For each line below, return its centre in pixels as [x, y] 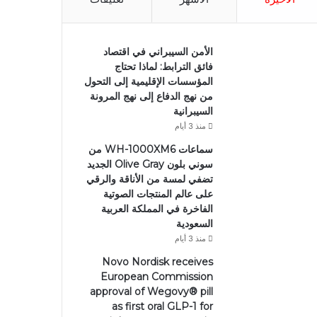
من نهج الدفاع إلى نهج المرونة [151, 97]
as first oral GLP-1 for [162, 307]
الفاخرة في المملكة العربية [157, 209]
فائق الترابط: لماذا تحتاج [163, 67]
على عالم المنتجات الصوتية [158, 194]
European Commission [156, 277]
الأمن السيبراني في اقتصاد [158, 52]
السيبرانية [193, 111]
